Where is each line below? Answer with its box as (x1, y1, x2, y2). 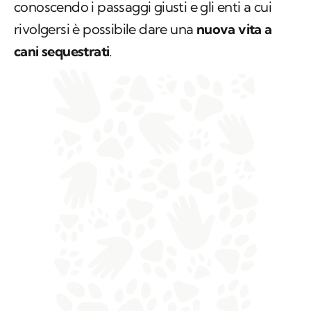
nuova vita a (196, 20, 272, 38)
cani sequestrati (14, 42, 110, 60)
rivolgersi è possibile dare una (14, 20, 196, 38)
